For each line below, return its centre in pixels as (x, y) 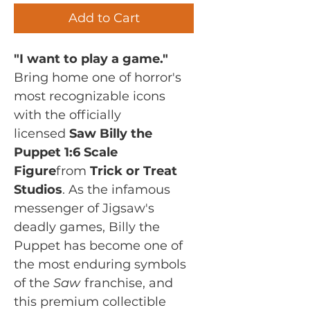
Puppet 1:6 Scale (66, 152)
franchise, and (127, 283)
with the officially (67, 115)
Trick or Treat (134, 171)
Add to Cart (104, 18)
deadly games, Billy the (87, 227)
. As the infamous (116, 189)
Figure (35, 171)
